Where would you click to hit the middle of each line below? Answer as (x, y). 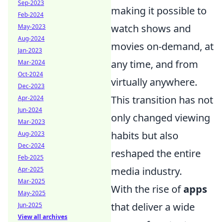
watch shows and (151, 28)
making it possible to (159, 10)
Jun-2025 (30, 205)
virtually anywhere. (154, 82)
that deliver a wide (153, 207)
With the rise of (147, 189)
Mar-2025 (31, 181)
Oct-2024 (30, 74)
